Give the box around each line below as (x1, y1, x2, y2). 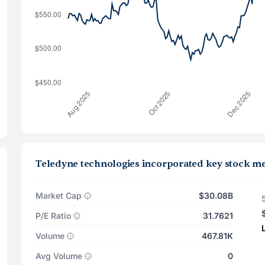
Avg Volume (35, 251, 82, 261)
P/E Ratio (35, 211, 71, 221)
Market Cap (35, 190, 82, 201)
